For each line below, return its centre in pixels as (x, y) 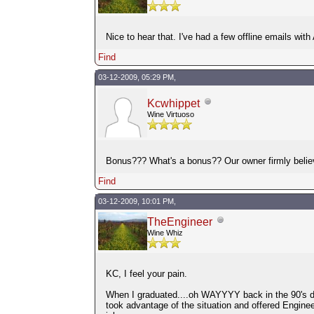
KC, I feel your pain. (146, 273)
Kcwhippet (173, 103)
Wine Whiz (165, 232)
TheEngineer (179, 221)
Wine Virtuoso (170, 114)
